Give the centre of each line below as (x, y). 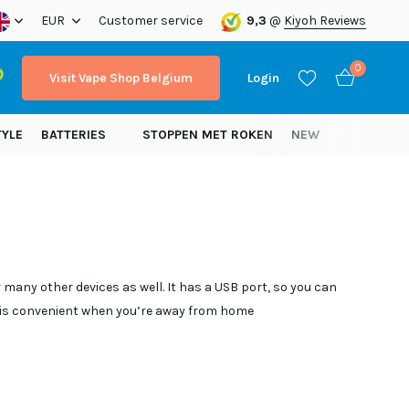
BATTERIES (73, 135)
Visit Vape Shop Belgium (121, 78)
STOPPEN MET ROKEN (208, 135)
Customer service (151, 21)
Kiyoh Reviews (325, 21)
